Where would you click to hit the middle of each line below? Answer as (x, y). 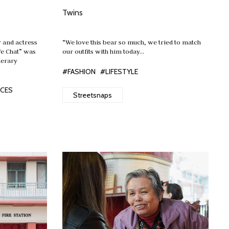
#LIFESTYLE (119, 72)
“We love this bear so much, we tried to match (132, 42)
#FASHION (79, 72)
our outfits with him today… (103, 51)
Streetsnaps (93, 95)
